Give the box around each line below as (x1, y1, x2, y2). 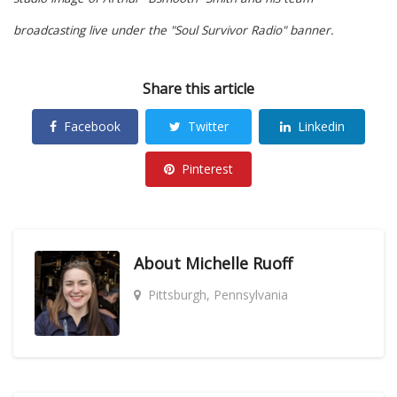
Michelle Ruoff (185, 252, 292, 274)
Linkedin (297, 117, 345, 135)
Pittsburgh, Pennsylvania (148, 285, 288, 303)
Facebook (64, 117, 121, 135)
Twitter (187, 117, 229, 135)
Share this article (143, 78, 254, 98)
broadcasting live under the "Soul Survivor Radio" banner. (13, 22, 334, 39)
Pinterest (182, 160, 233, 177)
